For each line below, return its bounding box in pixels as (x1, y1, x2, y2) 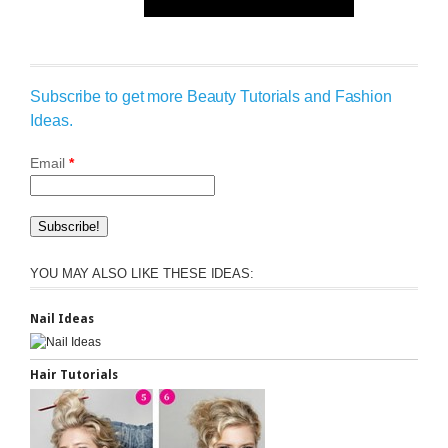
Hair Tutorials (30, 368, 118, 382)
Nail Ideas (30, 312, 94, 326)
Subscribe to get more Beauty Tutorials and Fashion (30, 88, 392, 105)
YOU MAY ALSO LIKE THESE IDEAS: (30, 266, 254, 281)
